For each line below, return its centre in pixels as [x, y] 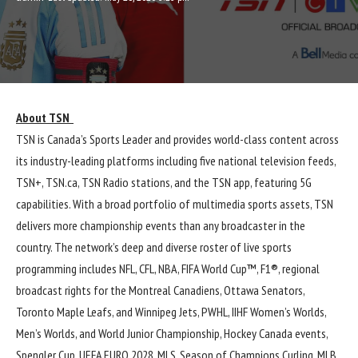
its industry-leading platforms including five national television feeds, [176, 161]
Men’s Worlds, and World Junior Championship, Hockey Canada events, [172, 334]
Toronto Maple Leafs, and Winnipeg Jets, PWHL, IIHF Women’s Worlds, [171, 312]
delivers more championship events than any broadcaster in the [161, 226]
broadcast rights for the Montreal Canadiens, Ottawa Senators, [160, 290]
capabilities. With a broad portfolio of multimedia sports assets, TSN [175, 204]
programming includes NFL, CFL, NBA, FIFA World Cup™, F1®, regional [168, 269]
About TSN [43, 118]
